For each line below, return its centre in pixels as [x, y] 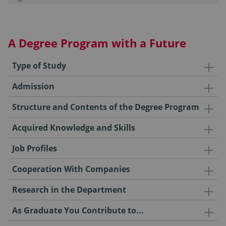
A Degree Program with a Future [97, 43]
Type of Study [39, 65]
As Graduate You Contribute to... [78, 210]
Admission [33, 86]
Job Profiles [35, 148]
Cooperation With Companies [71, 169]
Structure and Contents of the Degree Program [106, 107]
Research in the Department [69, 189]
